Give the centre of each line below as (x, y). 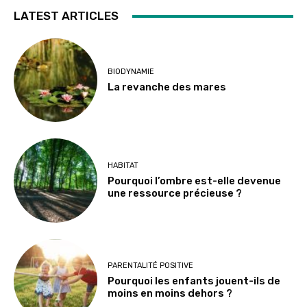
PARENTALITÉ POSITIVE (151, 266)
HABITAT (123, 166)
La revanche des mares (167, 87)
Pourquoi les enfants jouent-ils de (194, 281)
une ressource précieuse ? (175, 194)
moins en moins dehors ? (170, 294)
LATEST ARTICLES (66, 16)
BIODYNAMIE (131, 71)
